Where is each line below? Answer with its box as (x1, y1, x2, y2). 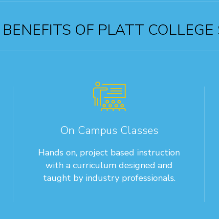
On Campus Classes (60, 123, 158, 138)
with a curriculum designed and (45, 159, 173, 171)
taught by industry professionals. (43, 172, 175, 184)
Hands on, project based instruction (38, 146, 180, 158)
